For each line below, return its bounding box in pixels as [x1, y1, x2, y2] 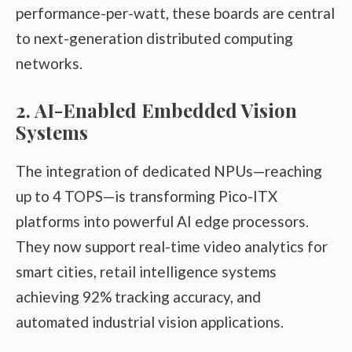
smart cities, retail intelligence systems [16, 262, 277, 280]
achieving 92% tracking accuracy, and [16, 287, 261, 306]
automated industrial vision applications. [16, 312, 284, 331]
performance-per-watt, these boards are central [16, 4, 335, 23]
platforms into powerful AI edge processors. [16, 211, 309, 230]
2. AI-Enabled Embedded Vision [16, 97, 297, 123]
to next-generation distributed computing [16, 29, 293, 48]
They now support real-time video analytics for [16, 236, 328, 255]
